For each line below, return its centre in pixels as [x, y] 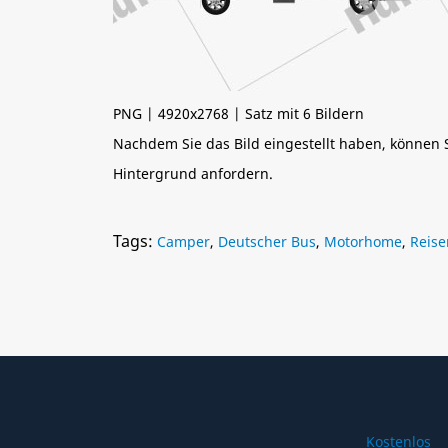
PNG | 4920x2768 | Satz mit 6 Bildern [238, 113]
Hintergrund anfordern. [193, 173]
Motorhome [363, 241]
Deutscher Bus [267, 241]
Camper [183, 241]
